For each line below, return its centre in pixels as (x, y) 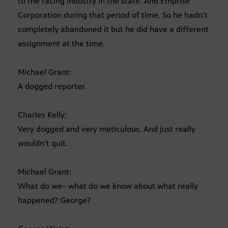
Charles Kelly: (42, 115)
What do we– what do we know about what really (108, 186)
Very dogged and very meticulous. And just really (107, 129)
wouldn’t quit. (43, 144)
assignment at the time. (61, 44)
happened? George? (54, 201)
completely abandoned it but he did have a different (113, 30)
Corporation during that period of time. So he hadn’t (113, 15)
